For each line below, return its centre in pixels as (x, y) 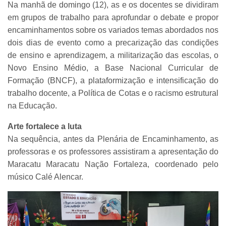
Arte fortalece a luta (45, 127)
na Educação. (32, 106)
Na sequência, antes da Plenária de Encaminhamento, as (113, 139)
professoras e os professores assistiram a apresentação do (113, 152)
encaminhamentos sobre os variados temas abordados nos (113, 30)
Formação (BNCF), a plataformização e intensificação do (113, 81)
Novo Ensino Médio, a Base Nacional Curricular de (113, 68)
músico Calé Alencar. (45, 177)
